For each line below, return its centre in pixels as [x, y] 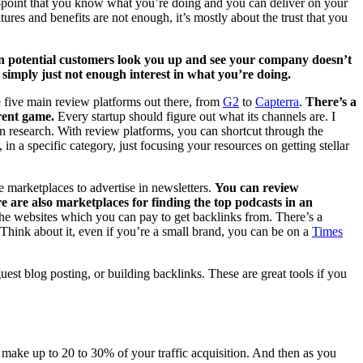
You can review [257, 187]
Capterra [277, 101]
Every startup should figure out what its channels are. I [195, 116]
